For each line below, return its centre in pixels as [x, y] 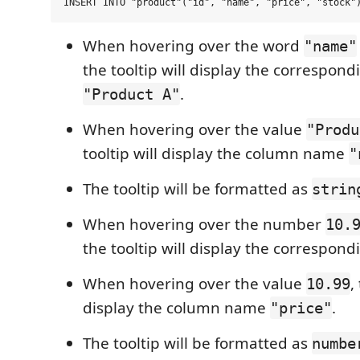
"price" [301, 308]
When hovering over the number [204, 224]
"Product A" [131, 94]
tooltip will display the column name [216, 153]
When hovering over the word [193, 46]
